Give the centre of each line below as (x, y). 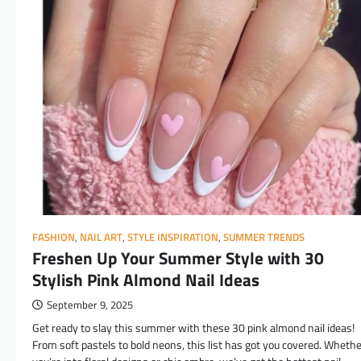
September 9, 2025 (90, 305)
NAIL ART (101, 237)
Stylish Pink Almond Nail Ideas (146, 280)
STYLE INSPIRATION (173, 237)
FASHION (54, 237)
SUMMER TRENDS (264, 237)
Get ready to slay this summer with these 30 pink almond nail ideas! (193, 328)
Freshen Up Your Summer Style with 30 (178, 258)
